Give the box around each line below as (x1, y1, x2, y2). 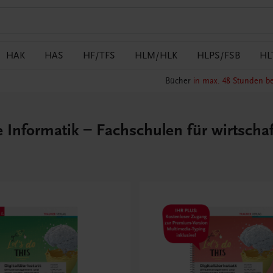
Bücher (165, 76, 193, 87)
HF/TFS (83, 50, 115, 61)
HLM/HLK (135, 50, 177, 61)
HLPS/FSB (197, 50, 240, 61)
